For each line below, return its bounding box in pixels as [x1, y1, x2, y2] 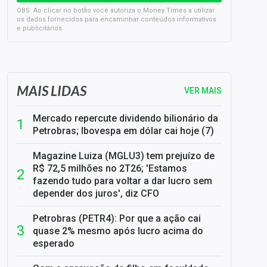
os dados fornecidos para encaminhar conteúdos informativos [17, 15, 216, 23]
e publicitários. [17, 24, 64, 32]
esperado [33, 238, 74, 249]
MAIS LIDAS [17, 82, 86, 99]
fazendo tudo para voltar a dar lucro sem [33, 175, 212, 187]
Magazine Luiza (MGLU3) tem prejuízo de [33, 150, 215, 162]
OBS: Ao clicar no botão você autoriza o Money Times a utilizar [17, 7, 215, 14]
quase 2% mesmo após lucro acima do [33, 225, 203, 237]
